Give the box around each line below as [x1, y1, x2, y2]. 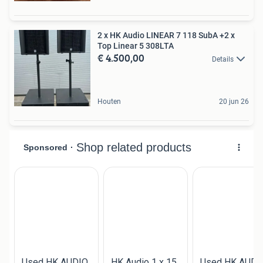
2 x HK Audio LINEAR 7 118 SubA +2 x [97, 30, 220, 40]
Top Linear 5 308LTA [146, 41, 174, 50]
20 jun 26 [219, 97, 249, 106]
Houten [97, 97, 121, 106]
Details [212, 55, 234, 63]
